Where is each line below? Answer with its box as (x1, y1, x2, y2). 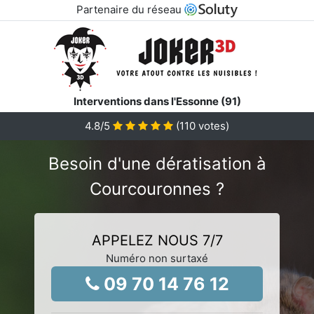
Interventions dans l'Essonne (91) (73, 94, 241, 108)
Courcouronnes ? (90, 178, 224, 199)
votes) (196, 118, 229, 132)
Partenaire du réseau (76, 3, 184, 16)
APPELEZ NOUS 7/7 (91, 231, 223, 249)
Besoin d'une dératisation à (48, 153, 266, 174)
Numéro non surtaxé (106, 251, 208, 265)
